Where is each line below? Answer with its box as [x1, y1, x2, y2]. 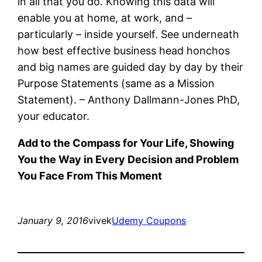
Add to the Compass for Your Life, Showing [18, 136, 235, 149]
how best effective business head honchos [18, 44, 230, 57]
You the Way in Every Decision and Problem [18, 153, 239, 166]
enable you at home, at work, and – [18, 11, 192, 24]
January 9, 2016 [18, 214, 89, 226]
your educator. [18, 109, 90, 122]
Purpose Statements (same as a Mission [18, 77, 215, 89]
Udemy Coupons [112, 214, 187, 226]
